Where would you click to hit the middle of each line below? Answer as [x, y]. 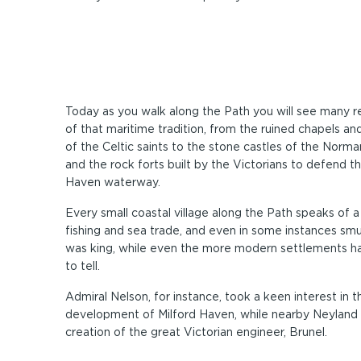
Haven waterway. [112, 182]
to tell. [82, 266]
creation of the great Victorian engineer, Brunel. [196, 332]
